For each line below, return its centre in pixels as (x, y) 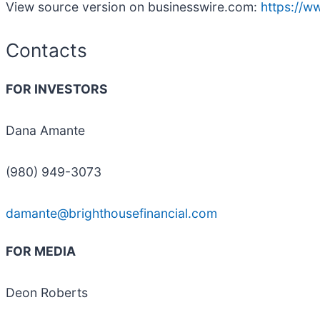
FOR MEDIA (41, 251)
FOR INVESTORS (57, 89)
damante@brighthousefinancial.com (111, 213)
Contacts (46, 50)
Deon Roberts (47, 292)
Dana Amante (45, 130)
